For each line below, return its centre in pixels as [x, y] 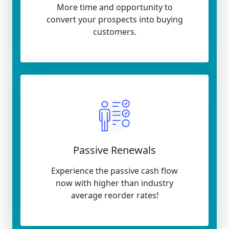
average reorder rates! [114, 195]
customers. [114, 32]
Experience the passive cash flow [114, 171]
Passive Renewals [114, 150]
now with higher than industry [114, 183]
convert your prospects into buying [114, 19]
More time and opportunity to [114, 7]
